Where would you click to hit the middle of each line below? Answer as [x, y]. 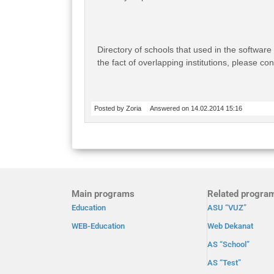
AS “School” [229, 244]
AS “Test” [224, 263]
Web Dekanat [231, 226]
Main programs [103, 194]
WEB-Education [98, 226]
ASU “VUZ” [227, 208]
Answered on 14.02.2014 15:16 [196, 109]
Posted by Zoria [118, 109]
